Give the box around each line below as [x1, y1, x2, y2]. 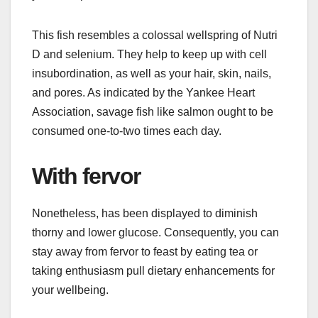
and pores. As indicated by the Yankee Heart [32, 86, 255, 99]
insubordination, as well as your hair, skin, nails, [32, 67, 271, 79]
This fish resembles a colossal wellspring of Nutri [32, 28, 278, 41]
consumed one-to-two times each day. [32, 124, 221, 137]
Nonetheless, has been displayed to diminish [32, 207, 258, 219]
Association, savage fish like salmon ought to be [32, 105, 273, 118]
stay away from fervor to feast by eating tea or [32, 245, 258, 258]
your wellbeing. [32, 283, 109, 296]
